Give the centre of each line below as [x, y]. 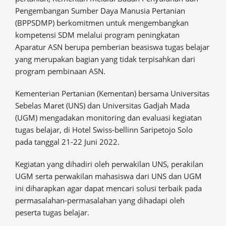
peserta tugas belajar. [52, 213]
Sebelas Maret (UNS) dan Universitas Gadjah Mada [102, 106]
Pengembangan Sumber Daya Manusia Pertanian [100, 11]
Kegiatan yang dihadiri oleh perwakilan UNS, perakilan [109, 164]
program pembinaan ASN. [60, 71]
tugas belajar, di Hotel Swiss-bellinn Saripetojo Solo [104, 130]
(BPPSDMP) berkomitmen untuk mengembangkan [102, 23]
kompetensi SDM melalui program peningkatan [97, 35]
